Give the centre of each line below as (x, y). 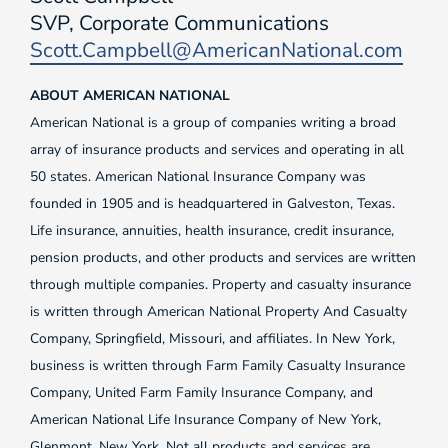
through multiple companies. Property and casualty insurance (220, 284)
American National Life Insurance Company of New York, (205, 419)
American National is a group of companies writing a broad (213, 122)
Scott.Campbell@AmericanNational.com (216, 50)
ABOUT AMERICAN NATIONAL (130, 95)
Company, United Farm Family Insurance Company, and (201, 392)
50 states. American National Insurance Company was (198, 176)
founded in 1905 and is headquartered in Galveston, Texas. (212, 203)
